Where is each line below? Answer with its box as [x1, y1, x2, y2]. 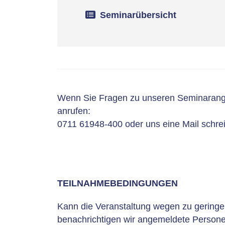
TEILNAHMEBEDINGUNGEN [57, 178, 178, 188]
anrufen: [57, 105, 90, 116]
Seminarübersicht [99, 10, 176, 20]
